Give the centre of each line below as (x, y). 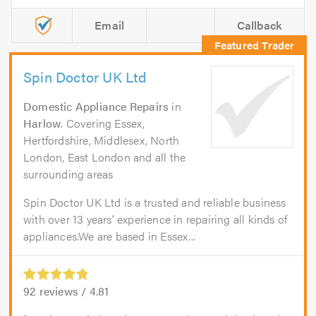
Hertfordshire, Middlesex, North (102, 140)
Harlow (42, 123)
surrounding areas (68, 174)
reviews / (63, 291)
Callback (260, 25)
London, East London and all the (105, 157)
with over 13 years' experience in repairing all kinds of (156, 219)
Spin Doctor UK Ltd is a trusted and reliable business (155, 202)
